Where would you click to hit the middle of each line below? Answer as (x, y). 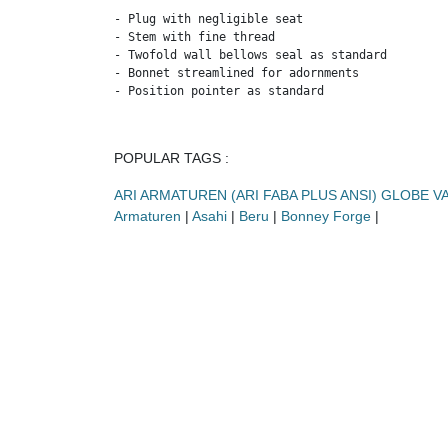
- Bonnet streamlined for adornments (236, 73)
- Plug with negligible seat (208, 19)
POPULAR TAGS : (171, 158)
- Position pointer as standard (219, 91)
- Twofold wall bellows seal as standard (250, 55)
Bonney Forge (326, 216)
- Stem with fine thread (194, 37)
